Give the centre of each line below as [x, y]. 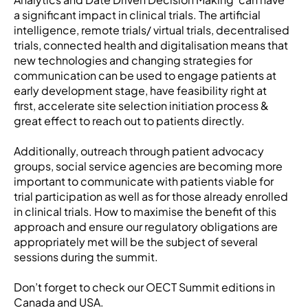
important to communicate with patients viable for [144, 181]
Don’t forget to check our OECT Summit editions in [144, 287]
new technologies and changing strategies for [133, 60]
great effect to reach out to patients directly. [129, 120]
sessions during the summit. [86, 256]
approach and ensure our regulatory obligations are [146, 226]
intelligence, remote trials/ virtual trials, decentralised [152, 30]
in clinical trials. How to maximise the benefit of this [145, 211]
